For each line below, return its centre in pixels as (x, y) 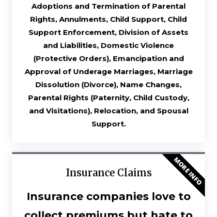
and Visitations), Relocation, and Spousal (108, 110)
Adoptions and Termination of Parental (108, 6)
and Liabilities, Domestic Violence (108, 45)
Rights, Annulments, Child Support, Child (108, 19)
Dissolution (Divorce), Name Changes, (108, 84)
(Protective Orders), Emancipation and (108, 58)
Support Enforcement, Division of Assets (108, 32)
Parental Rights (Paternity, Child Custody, (108, 97)
